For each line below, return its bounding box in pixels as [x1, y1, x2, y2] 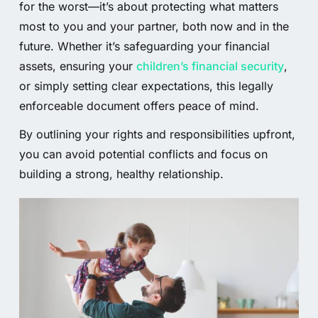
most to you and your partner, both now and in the [18, 18, 289, 33]
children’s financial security [136, 58, 284, 73]
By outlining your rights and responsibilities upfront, [18, 127, 295, 142]
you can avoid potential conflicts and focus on [18, 147, 268, 162]
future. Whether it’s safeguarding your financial [18, 38, 270, 53]
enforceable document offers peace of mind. [18, 98, 259, 113]
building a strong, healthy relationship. [18, 167, 224, 182]
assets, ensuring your [18, 58, 136, 73]
